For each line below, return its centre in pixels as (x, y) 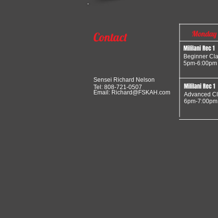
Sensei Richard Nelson (136, 80)
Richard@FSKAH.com (141, 92)
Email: (102, 92)
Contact (110, 37)
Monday (204, 34)
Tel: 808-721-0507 (119, 87)
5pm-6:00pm (200, 63)
